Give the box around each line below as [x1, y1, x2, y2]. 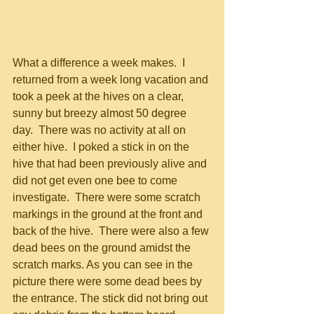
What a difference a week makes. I [13, 57, 188, 69]
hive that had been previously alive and [13, 158, 210, 170]
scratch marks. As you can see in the [13, 259, 196, 271]
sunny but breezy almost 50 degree [13, 107, 189, 119]
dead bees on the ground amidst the [13, 242, 193, 254]
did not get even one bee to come [13, 175, 180, 186]
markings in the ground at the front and [13, 208, 205, 220]
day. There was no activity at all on [13, 124, 189, 136]
